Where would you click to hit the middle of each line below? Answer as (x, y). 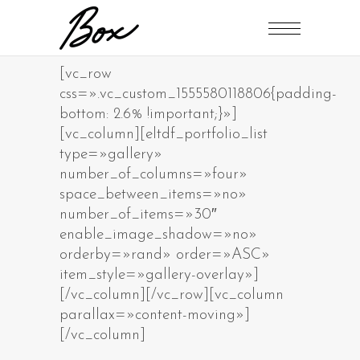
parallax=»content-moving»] (155, 315)
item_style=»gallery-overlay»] (159, 275)
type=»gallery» (111, 155)
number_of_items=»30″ (138, 215)
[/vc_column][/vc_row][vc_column (172, 295)
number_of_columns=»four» (153, 175)
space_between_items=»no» (153, 195)
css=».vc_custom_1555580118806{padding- (198, 94)
